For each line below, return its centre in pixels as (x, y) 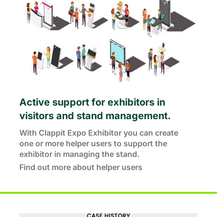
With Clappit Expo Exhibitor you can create (99, 133)
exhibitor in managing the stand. (79, 154)
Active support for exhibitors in (92, 102)
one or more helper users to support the (93, 143)
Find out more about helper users (81, 167)
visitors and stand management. (95, 116)
